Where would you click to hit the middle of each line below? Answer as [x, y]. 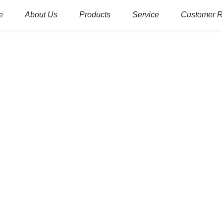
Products [95, 15]
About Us [41, 15]
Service [146, 15]
